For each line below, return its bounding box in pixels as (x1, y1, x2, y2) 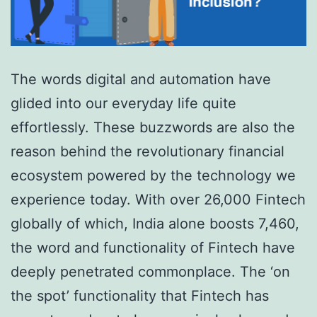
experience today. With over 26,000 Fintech (11, 190, 306, 208)
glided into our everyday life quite (11, 94, 236, 112)
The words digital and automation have (11, 70, 271, 88)
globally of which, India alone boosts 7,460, (11, 214, 299, 232)
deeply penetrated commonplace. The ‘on (11, 263, 290, 280)
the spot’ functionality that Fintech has (11, 287, 269, 304)
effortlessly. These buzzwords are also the (11, 118, 295, 136)
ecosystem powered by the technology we (11, 166, 296, 184)
